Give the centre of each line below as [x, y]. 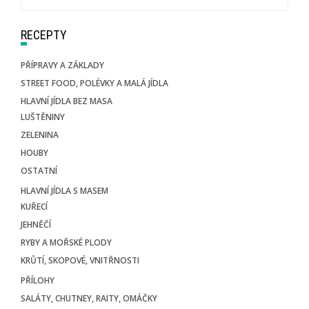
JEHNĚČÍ [36, 224]
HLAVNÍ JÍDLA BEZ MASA [67, 101]
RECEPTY [47, 34]
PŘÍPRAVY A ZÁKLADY [62, 65]
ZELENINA [40, 134]
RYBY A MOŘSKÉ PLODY [66, 242]
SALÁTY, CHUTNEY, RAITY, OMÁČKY [89, 298]
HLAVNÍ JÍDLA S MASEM [64, 190]
